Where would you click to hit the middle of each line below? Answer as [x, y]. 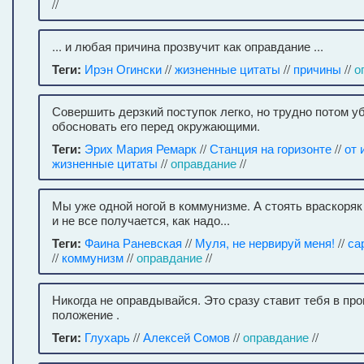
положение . [86, 314]
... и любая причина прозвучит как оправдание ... [188, 46]
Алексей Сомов [186, 337]
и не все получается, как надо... [141, 220]
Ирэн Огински [123, 69]
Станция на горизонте [271, 148]
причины [317, 69]
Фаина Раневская [133, 243]
